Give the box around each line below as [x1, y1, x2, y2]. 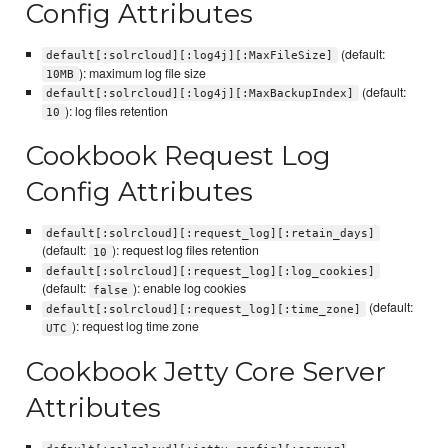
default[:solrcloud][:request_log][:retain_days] [46, 226, 376, 240]
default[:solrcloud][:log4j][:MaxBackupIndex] [46, 86, 355, 100]
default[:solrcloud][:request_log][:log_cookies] [46, 264, 376, 278]
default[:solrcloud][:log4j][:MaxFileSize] [46, 48, 334, 62]
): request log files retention [111, 241, 259, 260]
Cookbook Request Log [26, 139, 332, 173]
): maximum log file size [78, 63, 206, 82]
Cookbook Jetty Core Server [26, 355, 387, 388]
